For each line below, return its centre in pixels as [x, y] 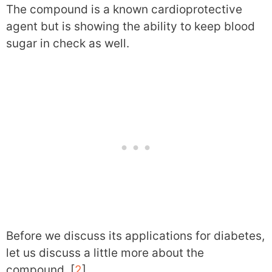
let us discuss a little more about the [105, 253]
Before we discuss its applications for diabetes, [135, 236]
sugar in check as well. [68, 43]
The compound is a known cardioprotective [124, 9]
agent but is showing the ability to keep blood [131, 26]
